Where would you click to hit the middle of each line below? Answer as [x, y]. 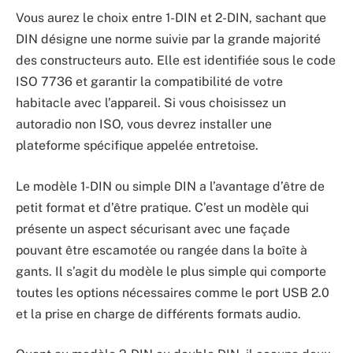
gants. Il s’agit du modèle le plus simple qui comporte [171, 271]
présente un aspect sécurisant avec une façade [153, 229]
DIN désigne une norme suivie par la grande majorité [168, 39]
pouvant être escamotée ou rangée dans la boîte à [162, 250]
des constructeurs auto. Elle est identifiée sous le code [176, 61]
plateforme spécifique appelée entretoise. [137, 146]
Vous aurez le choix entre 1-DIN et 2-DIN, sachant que [171, 18]
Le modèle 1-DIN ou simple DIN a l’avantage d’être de [170, 186]
